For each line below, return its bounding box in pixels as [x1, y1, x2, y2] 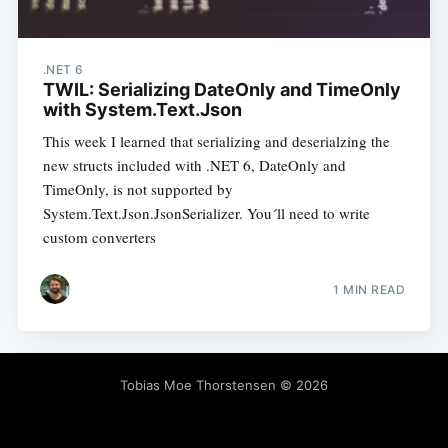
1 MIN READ [333, 281, 406, 297]
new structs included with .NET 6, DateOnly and [42, 155, 346, 176]
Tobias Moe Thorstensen [120, 377, 276, 394]
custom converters [42, 227, 156, 248]
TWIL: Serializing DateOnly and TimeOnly [42, 79, 401, 101]
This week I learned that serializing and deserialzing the [42, 131, 390, 152]
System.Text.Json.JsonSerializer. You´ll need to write [42, 203, 370, 224]
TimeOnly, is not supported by [42, 179, 233, 200]
